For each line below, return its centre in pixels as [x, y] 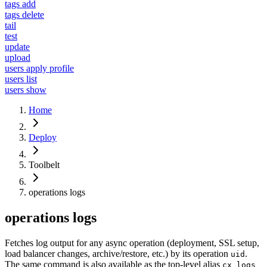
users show [26, 90]
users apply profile [39, 69]
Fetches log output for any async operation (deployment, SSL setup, [132, 243]
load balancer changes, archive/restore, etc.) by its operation [118, 253]
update [17, 47]
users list [21, 79]
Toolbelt [44, 165]
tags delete [24, 15]
